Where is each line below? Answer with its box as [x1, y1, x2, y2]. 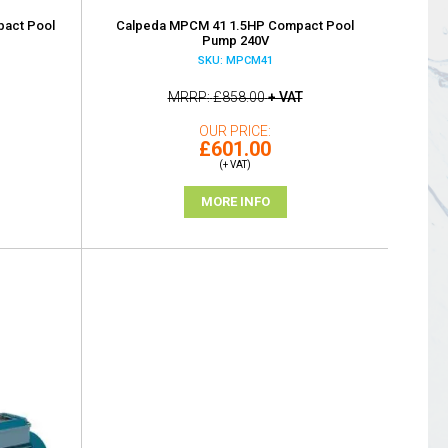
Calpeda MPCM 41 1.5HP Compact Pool [116, 17, 354, 33]
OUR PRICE [199, 122, 268, 139]
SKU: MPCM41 [197, 53, 273, 67]
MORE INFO [200, 193, 270, 209]
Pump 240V [201, 32, 269, 48]
